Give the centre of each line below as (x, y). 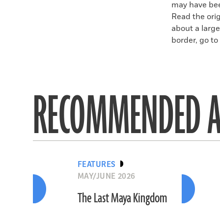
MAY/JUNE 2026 (106, 176)
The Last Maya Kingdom (122, 198)
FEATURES (96, 165)
